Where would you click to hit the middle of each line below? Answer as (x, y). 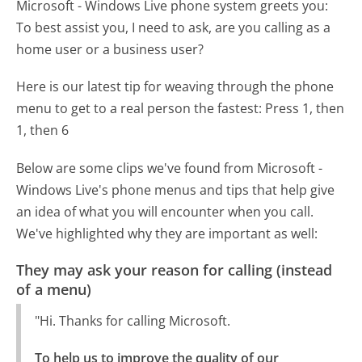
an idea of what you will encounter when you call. (165, 211)
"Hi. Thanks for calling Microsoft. (132, 321)
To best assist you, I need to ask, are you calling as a (174, 28)
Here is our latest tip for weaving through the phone (175, 87)
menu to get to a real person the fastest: (139, 109)
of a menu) (54, 289)
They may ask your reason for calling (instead (175, 269)
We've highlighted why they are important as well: (167, 233)
